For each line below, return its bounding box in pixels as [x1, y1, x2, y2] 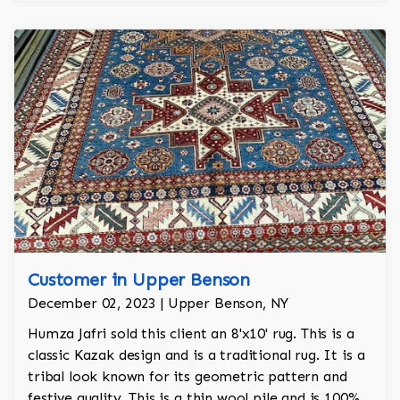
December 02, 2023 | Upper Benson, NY [28, 295, 289, 312]
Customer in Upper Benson [28, 269, 251, 291]
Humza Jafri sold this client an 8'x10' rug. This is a [28, 325, 354, 343]
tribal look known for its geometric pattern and [28, 368, 347, 386]
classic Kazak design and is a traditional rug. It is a [28, 346, 365, 364]
